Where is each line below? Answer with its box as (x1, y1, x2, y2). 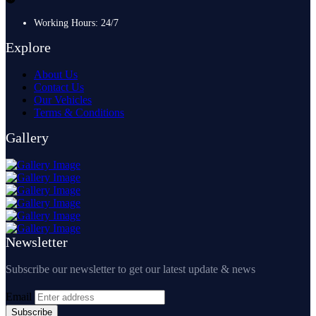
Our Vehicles (34, 94, 92, 107)
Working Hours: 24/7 (34, 18, 119, 29)
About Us (34, 68, 78, 81)
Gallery (6, 130, 49, 146)
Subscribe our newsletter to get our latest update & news (6, 263, 255, 276)
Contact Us (34, 81, 84, 94)
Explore (6, 39, 51, 56)
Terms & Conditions (34, 107, 124, 119)
